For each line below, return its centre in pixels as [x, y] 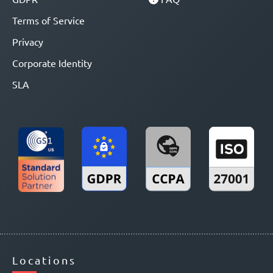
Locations [44, 260]
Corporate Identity [52, 63]
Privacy [28, 41]
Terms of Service [48, 20]
